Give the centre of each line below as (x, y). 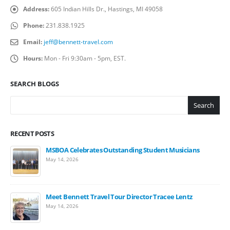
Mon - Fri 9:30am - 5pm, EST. (85, 58)
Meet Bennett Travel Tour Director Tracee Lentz (119, 196)
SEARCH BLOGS (35, 84)
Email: (33, 42)
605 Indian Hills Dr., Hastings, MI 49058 (107, 9)
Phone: (34, 25)
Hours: (33, 58)
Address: (36, 9)
